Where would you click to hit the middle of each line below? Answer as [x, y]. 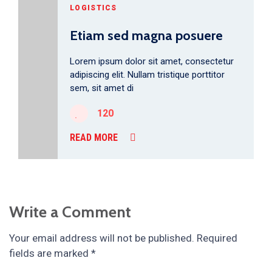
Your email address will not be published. [102, 238]
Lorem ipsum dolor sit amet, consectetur [152, 61]
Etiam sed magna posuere [146, 36]
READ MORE [94, 138]
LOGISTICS [93, 8]
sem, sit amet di [102, 88]
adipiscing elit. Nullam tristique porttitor [147, 75]
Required [217, 238]
